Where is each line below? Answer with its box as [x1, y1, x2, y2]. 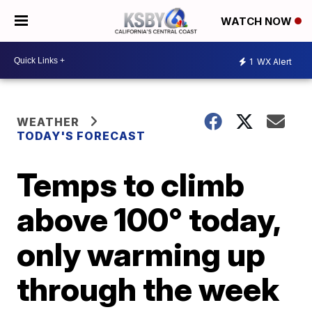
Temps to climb [17, 165, 245, 204]
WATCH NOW [221, 15, 295, 29]
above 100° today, [17, 200, 281, 239]
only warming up [17, 235, 266, 274]
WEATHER [17, 115, 80, 129]
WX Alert [255, 56, 292, 67]
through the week [17, 270, 280, 309]
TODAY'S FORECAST [17, 129, 146, 143]
